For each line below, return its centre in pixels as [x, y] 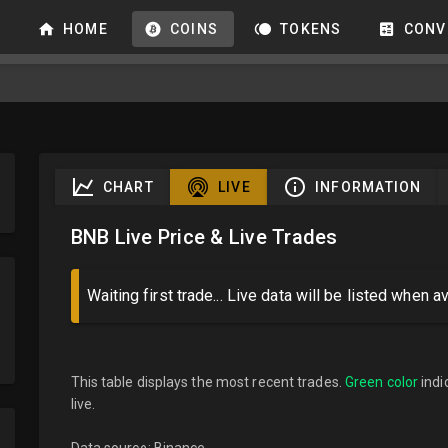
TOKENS [311, 28]
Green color [381, 382]
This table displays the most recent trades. [207, 382]
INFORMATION [368, 187]
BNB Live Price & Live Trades [204, 237]
